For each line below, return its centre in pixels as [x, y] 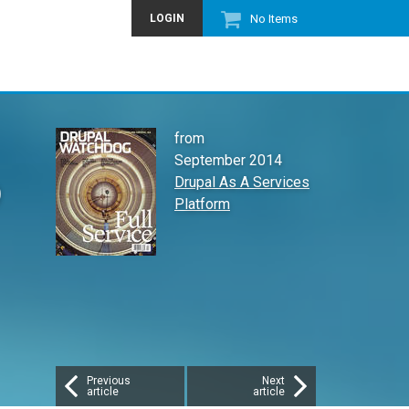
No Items [274, 19]
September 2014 [228, 160]
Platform [202, 204]
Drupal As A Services [242, 182]
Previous [109, 381]
